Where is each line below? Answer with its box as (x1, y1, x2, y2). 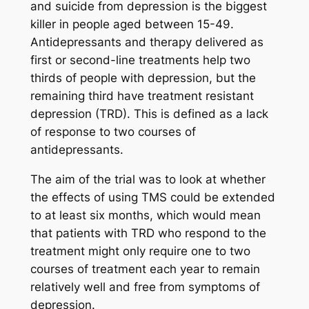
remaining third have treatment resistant (30, 89, 254, 103)
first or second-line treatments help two (30, 53, 250, 68)
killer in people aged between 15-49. (30, 17, 234, 32)
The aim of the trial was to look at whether (30, 172, 266, 187)
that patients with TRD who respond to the (30, 226, 266, 241)
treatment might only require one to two (30, 244, 250, 259)
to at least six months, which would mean (30, 208, 261, 223)
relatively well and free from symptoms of (30, 280, 260, 295)
